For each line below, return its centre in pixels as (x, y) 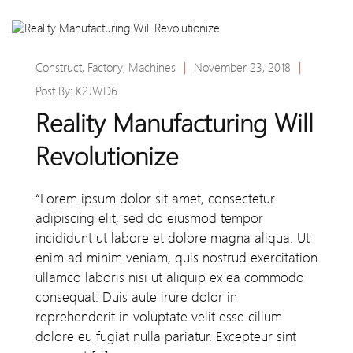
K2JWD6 (97, 92)
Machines (152, 68)
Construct (59, 68)
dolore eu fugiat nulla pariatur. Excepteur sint (166, 337)
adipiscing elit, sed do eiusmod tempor (149, 219)
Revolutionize (107, 157)
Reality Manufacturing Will (175, 124)
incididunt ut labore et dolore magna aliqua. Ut (173, 238)
